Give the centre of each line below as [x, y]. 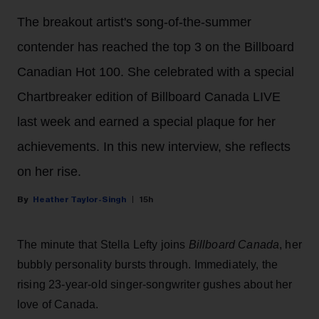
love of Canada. [58, 305]
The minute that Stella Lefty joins [103, 245]
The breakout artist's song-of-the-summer [134, 22]
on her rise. [49, 172]
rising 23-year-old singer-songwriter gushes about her [155, 285]
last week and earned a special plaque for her [146, 122]
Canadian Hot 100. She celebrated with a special [156, 72]
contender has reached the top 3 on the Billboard [156, 47]
